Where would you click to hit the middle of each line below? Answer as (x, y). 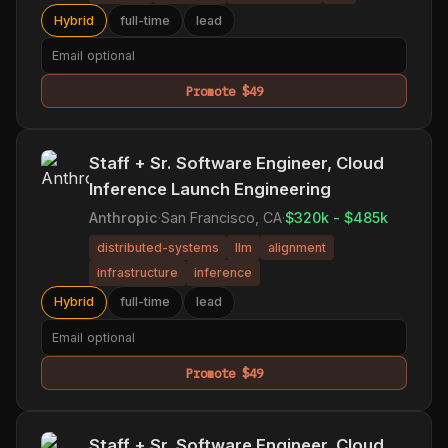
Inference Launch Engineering (210, 189)
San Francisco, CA (221, 218)
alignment (297, 247)
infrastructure (137, 273)
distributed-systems (158, 247)
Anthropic (123, 218)
